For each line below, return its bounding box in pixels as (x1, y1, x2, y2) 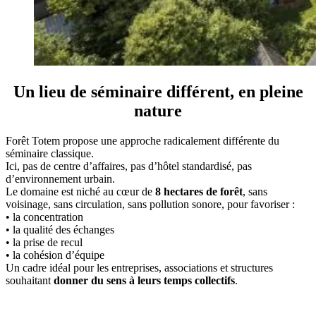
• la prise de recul (6, 236, 83, 248)
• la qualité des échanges (6, 223, 114, 236)
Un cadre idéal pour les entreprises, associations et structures (6, 261, 273, 274)
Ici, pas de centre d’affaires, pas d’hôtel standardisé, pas (6, 159, 252, 172)
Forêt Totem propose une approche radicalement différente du (6, 134, 279, 147)
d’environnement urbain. (6, 172, 115, 185)
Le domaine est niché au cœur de (6, 185, 155, 197)
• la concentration (6, 210, 83, 223)
